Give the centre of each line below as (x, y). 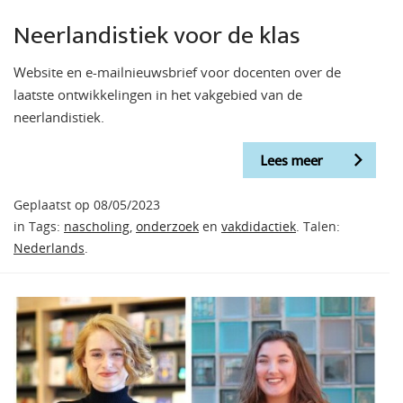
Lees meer (291, 161)
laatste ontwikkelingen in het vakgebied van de (158, 94)
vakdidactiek (259, 227)
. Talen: (318, 227)
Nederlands (49, 249)
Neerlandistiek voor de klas (157, 35)
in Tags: (39, 227)
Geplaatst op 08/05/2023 (87, 206)
